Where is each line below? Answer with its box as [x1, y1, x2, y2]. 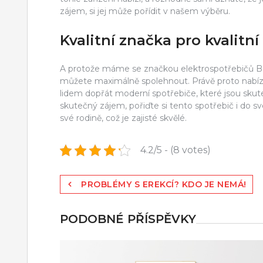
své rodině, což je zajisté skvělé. [60, 112, 187, 123]
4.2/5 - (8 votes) [140, 144, 211, 156]
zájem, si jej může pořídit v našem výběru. [60, 6, 230, 16]
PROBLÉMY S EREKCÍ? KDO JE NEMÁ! [81, 178, 247, 190]
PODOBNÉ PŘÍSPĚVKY [60, 211, 196, 226]
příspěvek [59, 218, 131, 235]
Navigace [59, 176, 128, 193]
